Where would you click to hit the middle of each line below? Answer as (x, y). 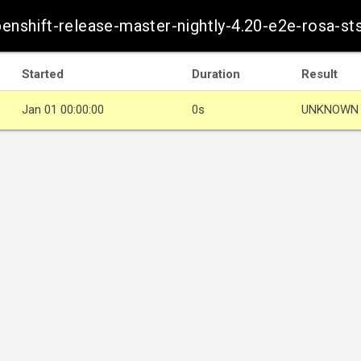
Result (320, 74)
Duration (216, 74)
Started (43, 74)
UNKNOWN (330, 110)
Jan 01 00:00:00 (63, 110)
